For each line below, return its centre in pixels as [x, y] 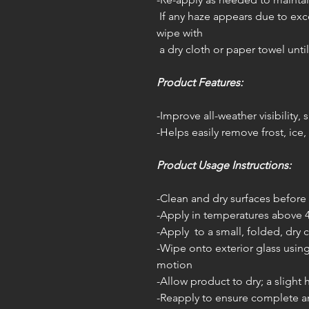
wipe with [182, 33]
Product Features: [201, 82]
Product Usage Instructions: [224, 165]
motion [175, 265]
